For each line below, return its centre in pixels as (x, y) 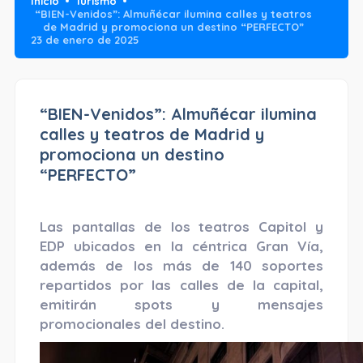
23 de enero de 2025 (85, 40)
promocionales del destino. (132, 324)
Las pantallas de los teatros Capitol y (181, 227)
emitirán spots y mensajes (181, 305)
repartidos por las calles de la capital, (181, 285)
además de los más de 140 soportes (181, 266)
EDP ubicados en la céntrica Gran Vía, (181, 246)
